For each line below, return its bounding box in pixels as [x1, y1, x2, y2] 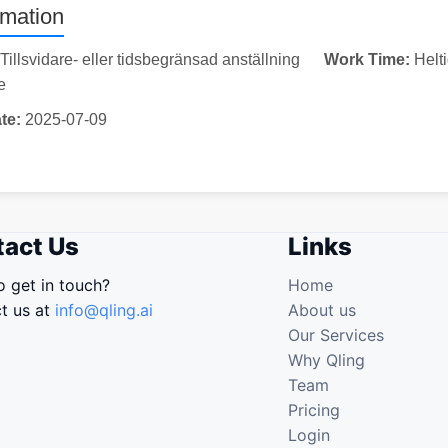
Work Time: [324, 50, 410, 68]
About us [287, 299, 356, 320]
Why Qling [287, 349, 365, 370]
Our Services [287, 324, 384, 345]
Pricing [287, 399, 340, 420]
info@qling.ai [54, 299, 153, 320]
